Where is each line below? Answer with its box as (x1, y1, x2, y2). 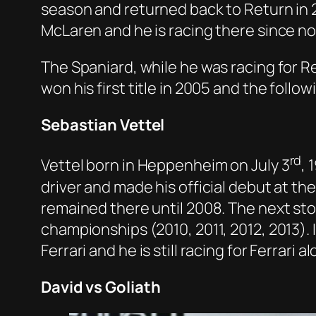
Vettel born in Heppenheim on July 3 (41, 154, 290, 176)
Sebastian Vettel (41, 114, 165, 136)
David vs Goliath (41, 276, 161, 298)
